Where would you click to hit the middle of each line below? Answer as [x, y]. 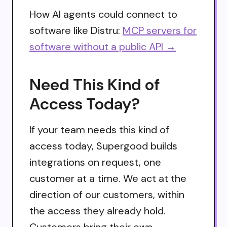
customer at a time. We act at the [108, 178]
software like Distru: [76, 30]
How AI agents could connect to [103, 14]
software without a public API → [103, 46]
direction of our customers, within [107, 194]
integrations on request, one [95, 162]
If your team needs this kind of [99, 129]
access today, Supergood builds [103, 146]
